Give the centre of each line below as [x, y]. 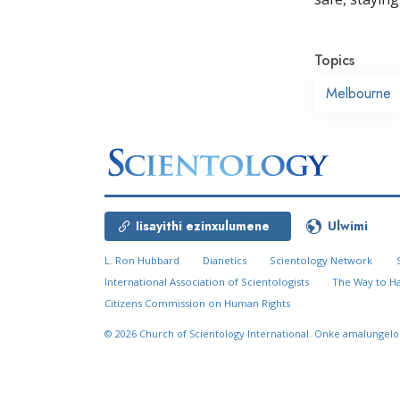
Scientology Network [321, 261]
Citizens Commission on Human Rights [197, 304]
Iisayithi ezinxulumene [203, 226]
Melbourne [358, 93]
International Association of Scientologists [207, 282]
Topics [334, 60]
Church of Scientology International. [227, 334]
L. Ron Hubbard [142, 261]
